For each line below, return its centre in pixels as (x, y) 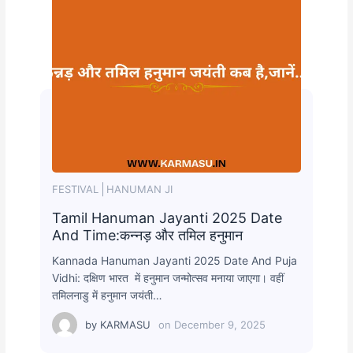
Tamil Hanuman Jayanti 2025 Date (167, 218)
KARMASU (126, 325)
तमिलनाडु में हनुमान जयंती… (108, 295)
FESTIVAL (76, 190)
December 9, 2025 (220, 325)
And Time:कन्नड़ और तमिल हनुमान (148, 236)
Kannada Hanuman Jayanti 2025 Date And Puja (175, 261)
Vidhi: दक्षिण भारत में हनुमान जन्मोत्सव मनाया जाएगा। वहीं (168, 278)
